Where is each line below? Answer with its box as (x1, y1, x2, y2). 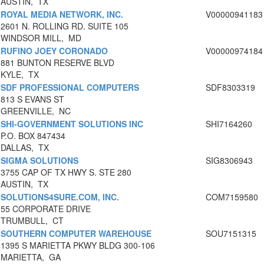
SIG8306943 (206, 154, 253, 167)
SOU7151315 (206, 227, 256, 240)
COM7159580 (206, 191, 258, 203)
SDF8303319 (206, 81, 255, 94)
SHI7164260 (206, 118, 252, 130)
